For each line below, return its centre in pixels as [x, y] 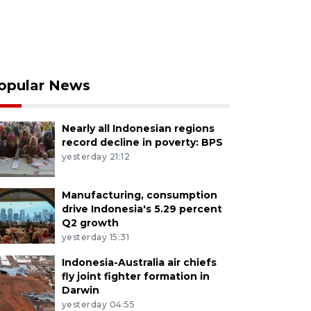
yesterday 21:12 [96, 156]
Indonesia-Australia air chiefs [139, 262]
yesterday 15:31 [95, 237]
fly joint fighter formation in [135, 276]
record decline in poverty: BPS [142, 142]
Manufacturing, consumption [139, 195]
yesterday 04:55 [98, 304]
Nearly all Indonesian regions [138, 128]
